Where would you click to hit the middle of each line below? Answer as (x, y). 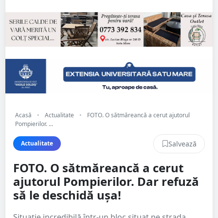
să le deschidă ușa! (67, 195)
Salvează (182, 144)
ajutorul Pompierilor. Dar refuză (106, 181)
